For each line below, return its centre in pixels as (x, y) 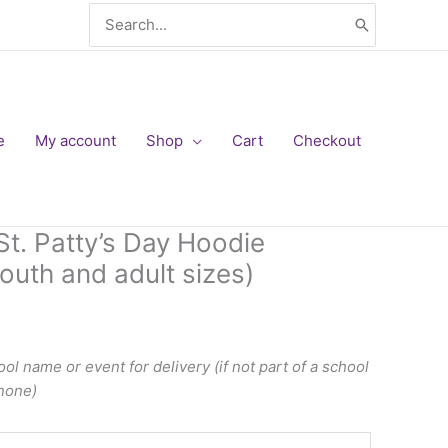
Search (114, 12)
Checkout (327, 140)
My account (75, 140)
